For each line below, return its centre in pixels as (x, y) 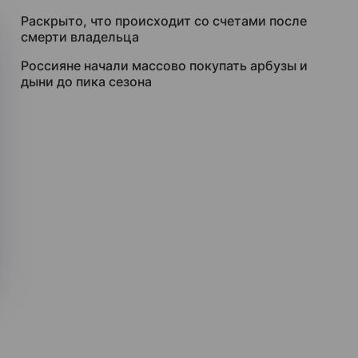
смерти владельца (80, 37)
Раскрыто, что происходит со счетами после (164, 21)
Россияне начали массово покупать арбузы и (164, 66)
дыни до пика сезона (86, 82)
